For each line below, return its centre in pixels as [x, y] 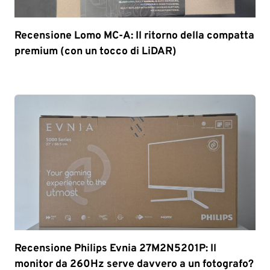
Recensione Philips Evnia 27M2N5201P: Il [115, 248]
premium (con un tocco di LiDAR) [96, 51]
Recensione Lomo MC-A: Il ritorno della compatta [134, 36]
